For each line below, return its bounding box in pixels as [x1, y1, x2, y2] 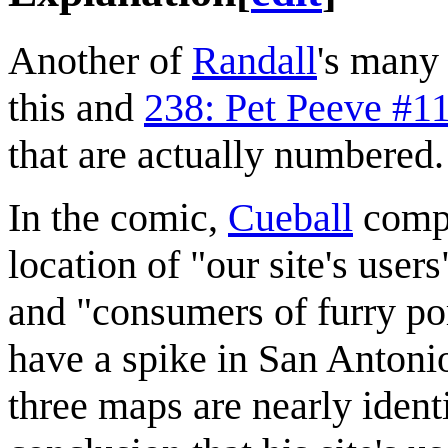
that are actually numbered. [8, 131, 444, 177]
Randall [192, 37, 317, 83]
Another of [8, 37, 192, 83]
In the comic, [8, 194, 228, 240]
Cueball [228, 194, 353, 240]
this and [8, 84, 144, 130]
